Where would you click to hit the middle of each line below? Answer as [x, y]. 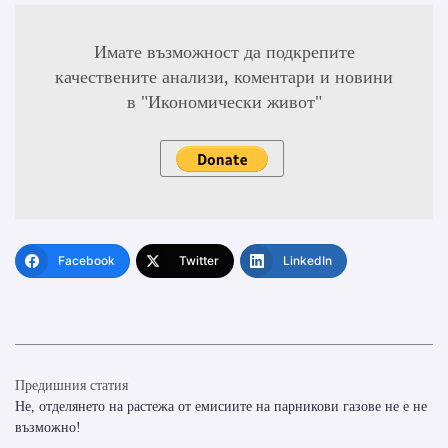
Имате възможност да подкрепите [224, 52]
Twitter [199, 261]
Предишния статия [71, 386]
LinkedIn [307, 261]
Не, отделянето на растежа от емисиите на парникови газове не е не [221, 407]
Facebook [86, 261]
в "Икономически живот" [224, 102]
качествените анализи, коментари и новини [224, 77]
